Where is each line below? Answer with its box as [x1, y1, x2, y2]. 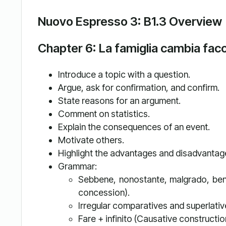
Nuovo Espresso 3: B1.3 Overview [37, 14, 222, 29]
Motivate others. [58, 135, 124, 146]
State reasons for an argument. [58, 95, 181, 106]
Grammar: [58, 161, 97, 172]
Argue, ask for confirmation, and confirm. [58, 82, 219, 93]
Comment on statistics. [58, 108, 150, 120]
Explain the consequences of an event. [58, 122, 210, 133]
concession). [78, 187, 130, 198]
